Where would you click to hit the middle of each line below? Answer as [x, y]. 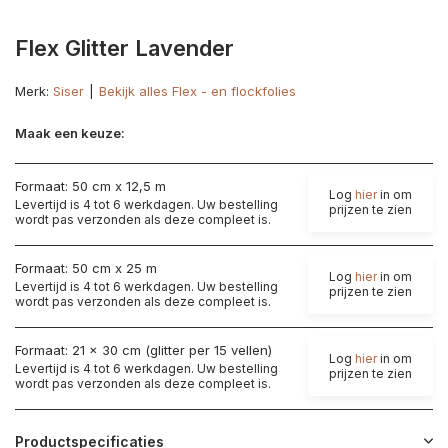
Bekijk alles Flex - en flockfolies [197, 91]
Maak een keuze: [70, 133]
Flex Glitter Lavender [124, 48]
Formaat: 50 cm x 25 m [86, 267]
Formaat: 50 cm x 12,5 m [90, 185]
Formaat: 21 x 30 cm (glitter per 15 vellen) [143, 349]
